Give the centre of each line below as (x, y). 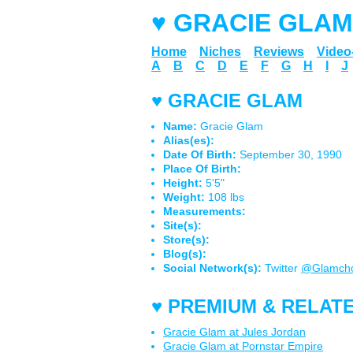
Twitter (281, 268)
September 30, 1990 (289, 154)
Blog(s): (185, 254)
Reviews (279, 52)
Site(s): (182, 225)
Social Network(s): (212, 268)
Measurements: (204, 211)
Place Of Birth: (202, 169)
